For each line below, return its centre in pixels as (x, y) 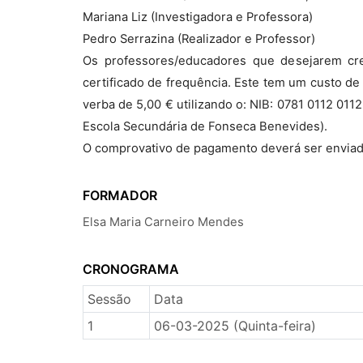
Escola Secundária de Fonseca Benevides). (205, 126)
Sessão (109, 299)
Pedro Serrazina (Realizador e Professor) (199, 39)
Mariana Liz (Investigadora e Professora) (198, 17)
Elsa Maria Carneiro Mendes (163, 222)
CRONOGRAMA (131, 269)
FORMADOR (120, 195)
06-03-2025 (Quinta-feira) (235, 326)
